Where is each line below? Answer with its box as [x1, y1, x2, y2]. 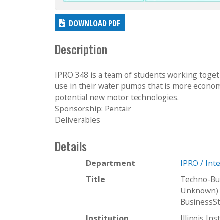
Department [86, 157, 135, 168]
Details [55, 137, 87, 155]
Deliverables [55, 114, 100, 125]
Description [55, 40, 107, 58]
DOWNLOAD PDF [69, 17, 121, 28]
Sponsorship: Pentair [55, 103, 131, 114]
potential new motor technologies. [55, 91, 179, 103]
